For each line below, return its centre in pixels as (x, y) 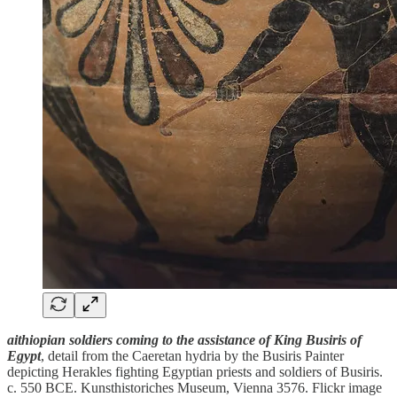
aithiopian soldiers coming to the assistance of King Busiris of (184, 339)
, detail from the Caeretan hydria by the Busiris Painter (192, 355)
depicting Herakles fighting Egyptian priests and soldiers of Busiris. (195, 371)
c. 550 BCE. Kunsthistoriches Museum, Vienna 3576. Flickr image (195, 387)
